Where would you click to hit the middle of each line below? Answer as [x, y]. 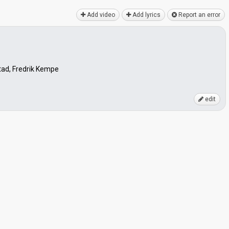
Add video [100, 15]
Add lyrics [146, 15]
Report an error [199, 15]
